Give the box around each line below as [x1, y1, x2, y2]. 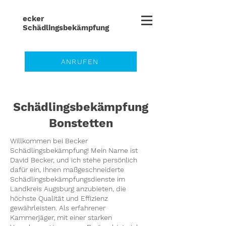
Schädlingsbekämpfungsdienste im [10, 175, 125, 183]
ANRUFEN [61, 58, 99, 66]
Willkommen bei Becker [10, 137, 88, 145]
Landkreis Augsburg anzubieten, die [10, 185, 126, 193]
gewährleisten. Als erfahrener [10, 204, 105, 212]
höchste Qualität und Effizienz [10, 194, 108, 202]
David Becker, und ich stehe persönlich [10, 156, 137, 164]
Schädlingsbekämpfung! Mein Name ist [10, 146, 138, 154]
